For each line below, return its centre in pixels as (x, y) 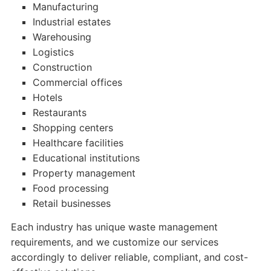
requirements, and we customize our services (114, 242)
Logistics (53, 52)
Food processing (70, 188)
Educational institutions (86, 158)
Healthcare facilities (78, 143)
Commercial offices (77, 82)
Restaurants (59, 113)
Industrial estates (71, 22)
